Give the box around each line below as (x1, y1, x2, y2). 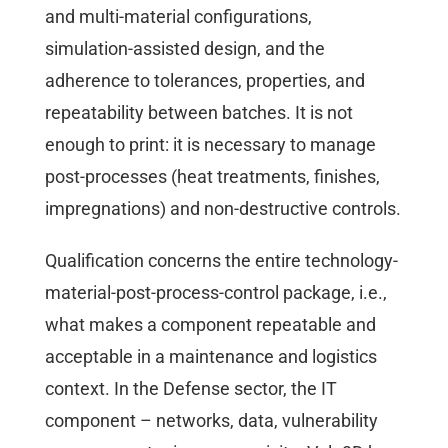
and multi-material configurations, (45, 6, 312, 28)
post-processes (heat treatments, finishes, (45, 166, 380, 188)
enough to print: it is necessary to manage (45, 134, 376, 156)
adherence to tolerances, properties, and (45, 70, 365, 92)
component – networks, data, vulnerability (45, 410, 378, 432)
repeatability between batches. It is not (45, 102, 353, 124)
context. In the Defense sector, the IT (45, 378, 337, 400)
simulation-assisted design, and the (45, 38, 325, 60)
